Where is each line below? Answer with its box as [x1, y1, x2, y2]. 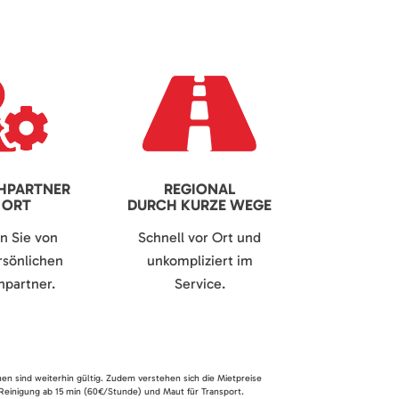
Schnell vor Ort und [138, 229, 261, 247]
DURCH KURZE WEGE [127, 196, 272, 215]
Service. [174, 275, 225, 293]
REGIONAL [164, 180, 235, 199]
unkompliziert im [146, 252, 253, 270]
